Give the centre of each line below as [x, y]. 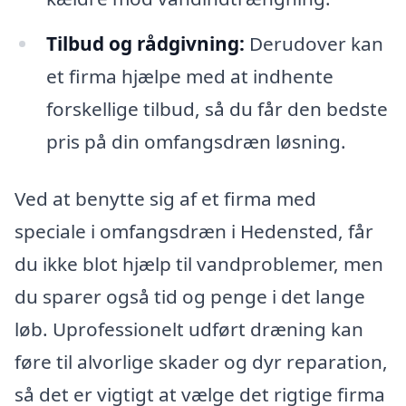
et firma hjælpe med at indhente [189, 76]
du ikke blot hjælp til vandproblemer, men [199, 264]
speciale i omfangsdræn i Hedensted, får [194, 232]
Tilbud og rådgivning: [145, 43]
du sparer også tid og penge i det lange [190, 297]
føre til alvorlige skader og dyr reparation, [201, 362]
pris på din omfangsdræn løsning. [196, 141]
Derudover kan [314, 43]
